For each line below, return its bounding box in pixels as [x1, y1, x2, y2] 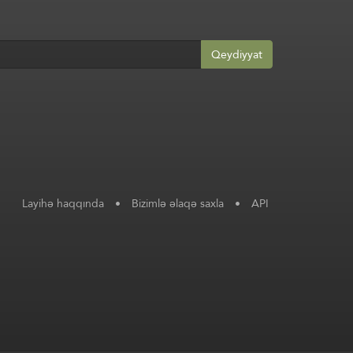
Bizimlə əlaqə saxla [132, 192, 224, 214]
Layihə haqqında [22, 192, 104, 214]
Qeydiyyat [211, 44, 262, 65]
